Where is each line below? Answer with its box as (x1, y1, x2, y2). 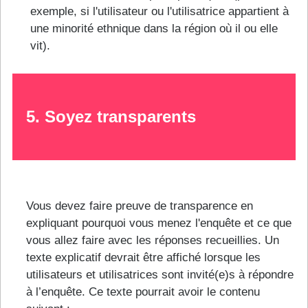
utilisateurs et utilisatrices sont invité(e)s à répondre (26, 268, 294, 282)
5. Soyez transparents (26, 107, 196, 126)
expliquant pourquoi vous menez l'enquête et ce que (26, 217, 291, 230)
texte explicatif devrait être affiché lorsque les (26, 251, 261, 265)
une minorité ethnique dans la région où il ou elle (30, 21, 278, 35)
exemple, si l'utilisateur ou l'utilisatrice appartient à (30, 4, 289, 18)
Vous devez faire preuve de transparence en (26, 199, 253, 213)
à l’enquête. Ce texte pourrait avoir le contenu (26, 285, 260, 299)
